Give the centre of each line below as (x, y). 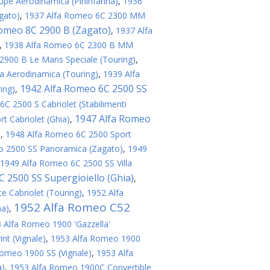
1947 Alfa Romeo (113, 119)
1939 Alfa (121, 74)
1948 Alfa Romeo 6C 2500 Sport (68, 134)
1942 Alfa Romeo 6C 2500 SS (83, 89)
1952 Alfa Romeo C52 (72, 207)
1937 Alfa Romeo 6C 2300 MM (85, 15)
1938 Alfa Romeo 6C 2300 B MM (69, 45)
